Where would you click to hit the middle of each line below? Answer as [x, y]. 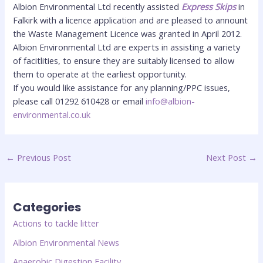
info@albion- [171, 101]
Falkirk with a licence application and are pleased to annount [131, 20]
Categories [47, 208]
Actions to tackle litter [56, 223]
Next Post [227, 157]
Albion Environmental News [66, 242]
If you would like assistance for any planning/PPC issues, [122, 88]
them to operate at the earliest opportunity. [101, 74]
